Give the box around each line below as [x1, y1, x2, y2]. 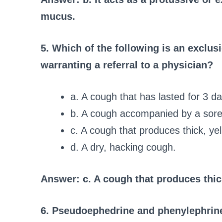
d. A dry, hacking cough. [70, 142, 176, 153]
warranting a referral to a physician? [41, 59, 213, 71]
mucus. [41, 11, 75, 22]
